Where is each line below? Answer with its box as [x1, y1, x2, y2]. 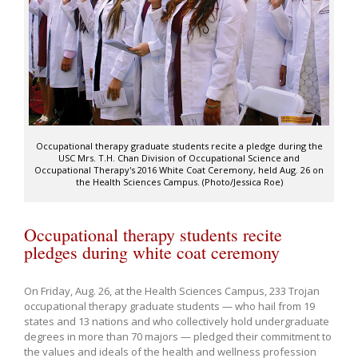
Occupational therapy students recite [24, 222, 282, 246]
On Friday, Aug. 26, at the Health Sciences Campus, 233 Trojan [24, 283, 320, 298]
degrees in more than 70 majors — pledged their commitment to [24, 328, 332, 344]
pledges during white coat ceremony [24, 240, 280, 264]
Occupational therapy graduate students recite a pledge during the [35, 139, 323, 152]
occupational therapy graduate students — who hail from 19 [24, 298, 315, 313]
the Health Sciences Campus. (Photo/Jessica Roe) [75, 175, 283, 188]
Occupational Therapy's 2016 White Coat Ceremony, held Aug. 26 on [34, 163, 324, 176]
